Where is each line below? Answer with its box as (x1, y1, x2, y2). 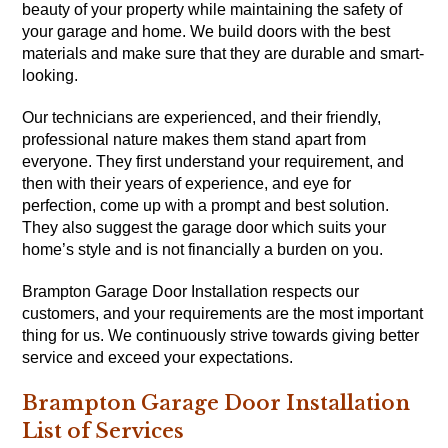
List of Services (22, 419, 185, 444)
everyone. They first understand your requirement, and (22, 153, 405, 171)
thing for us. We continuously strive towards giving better (22, 327, 420, 345)
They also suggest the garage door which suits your (22, 219, 387, 237)
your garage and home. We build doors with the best (22, 23, 391, 41)
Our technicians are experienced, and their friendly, (22, 109, 382, 127)
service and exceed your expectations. (22, 349, 294, 367)
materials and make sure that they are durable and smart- (22, 45, 425, 63)
